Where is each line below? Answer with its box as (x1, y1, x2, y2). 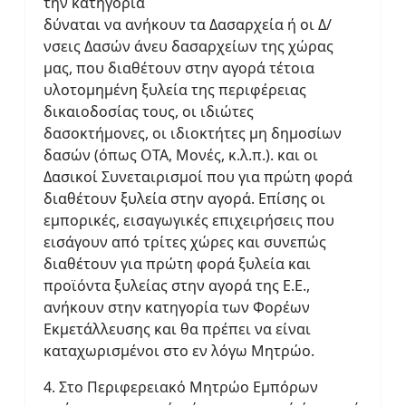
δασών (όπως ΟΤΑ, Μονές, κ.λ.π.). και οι (43, 144, 318, 165)
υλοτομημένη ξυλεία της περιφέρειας (43, 79, 306, 100)
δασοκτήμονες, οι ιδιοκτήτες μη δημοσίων (43, 122, 342, 143)
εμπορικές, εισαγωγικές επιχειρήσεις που (43, 209, 334, 230)
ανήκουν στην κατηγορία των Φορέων (43, 296, 310, 317)
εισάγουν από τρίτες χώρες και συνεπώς (43, 231, 326, 252)
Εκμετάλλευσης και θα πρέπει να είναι (43, 318, 311, 339)
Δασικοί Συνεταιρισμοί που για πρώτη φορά (43, 166, 353, 187)
